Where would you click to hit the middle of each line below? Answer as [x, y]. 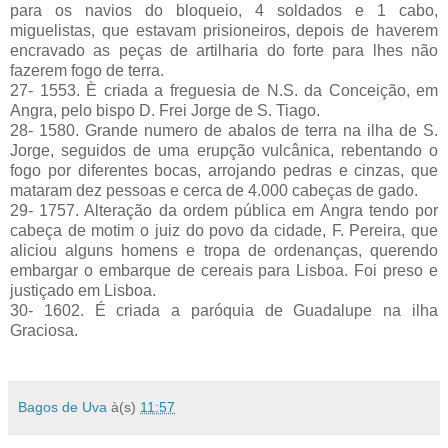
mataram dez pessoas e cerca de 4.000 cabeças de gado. [214, 190]
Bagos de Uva [62, 406]
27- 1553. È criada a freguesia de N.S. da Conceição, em [224, 90]
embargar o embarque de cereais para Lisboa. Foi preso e [224, 270]
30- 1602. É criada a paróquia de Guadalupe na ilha [224, 310]
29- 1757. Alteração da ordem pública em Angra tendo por [224, 210]
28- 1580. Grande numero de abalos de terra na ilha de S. [224, 130]
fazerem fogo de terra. [87, 70]
